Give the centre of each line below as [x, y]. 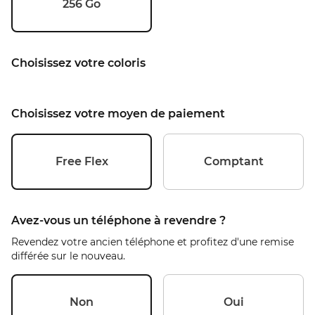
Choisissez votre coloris [78, 63]
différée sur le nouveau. [68, 256]
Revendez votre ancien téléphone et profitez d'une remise [153, 242]
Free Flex [82, 161]
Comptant [233, 161]
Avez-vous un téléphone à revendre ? [118, 220]
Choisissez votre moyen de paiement [118, 114]
